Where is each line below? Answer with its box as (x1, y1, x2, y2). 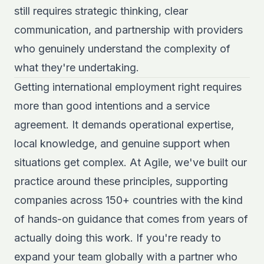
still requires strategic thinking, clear (14, 5, 188, 17)
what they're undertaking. (14, 61, 139, 74)
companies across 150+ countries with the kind (14, 194, 243, 206)
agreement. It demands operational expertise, (14, 118, 234, 131)
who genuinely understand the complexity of (14, 42, 230, 55)
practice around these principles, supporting (14, 175, 228, 187)
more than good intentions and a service (14, 100, 210, 112)
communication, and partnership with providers (14, 24, 243, 36)
